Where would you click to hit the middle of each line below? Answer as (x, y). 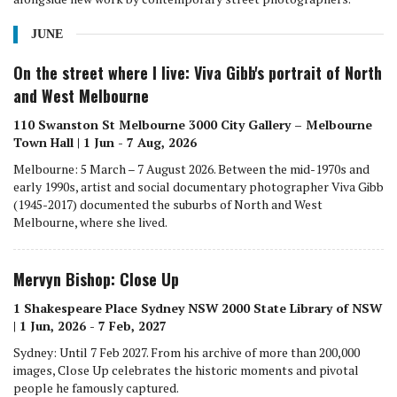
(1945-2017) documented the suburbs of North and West (168, 204)
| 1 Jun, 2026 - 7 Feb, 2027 (90, 325)
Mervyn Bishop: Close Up (96, 279)
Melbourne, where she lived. (90, 222)
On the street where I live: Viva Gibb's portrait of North (198, 72)
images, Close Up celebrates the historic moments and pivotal (186, 370)
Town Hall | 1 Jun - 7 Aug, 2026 (105, 142)
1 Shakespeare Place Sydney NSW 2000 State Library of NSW (198, 307)
